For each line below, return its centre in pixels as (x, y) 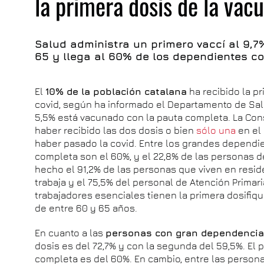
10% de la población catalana (116, 91)
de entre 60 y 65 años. (86, 208)
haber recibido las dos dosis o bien (115, 130)
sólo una (216, 130)
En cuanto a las (70, 233)
